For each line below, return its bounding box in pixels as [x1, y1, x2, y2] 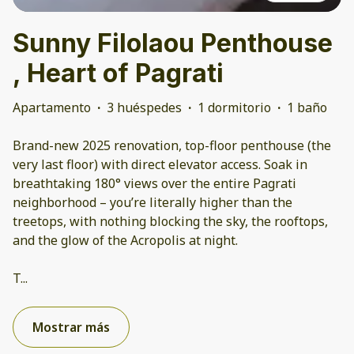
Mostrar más [32, 318, 110, 337]
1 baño [287, 99, 327, 117]
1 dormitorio [198, 99, 271, 117]
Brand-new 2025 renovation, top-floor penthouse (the [13, 137, 331, 155]
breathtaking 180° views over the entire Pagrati [13, 175, 296, 193]
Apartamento [13, 99, 91, 117]
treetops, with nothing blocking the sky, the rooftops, [13, 213, 328, 231]
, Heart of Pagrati [13, 58, 224, 89]
